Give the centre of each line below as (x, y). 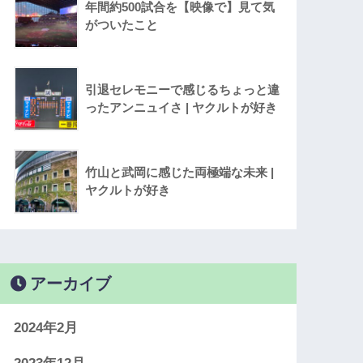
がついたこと (122, 25)
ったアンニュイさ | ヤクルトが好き (181, 108)
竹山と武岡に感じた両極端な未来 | (180, 173)
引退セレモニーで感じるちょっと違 (183, 90)
